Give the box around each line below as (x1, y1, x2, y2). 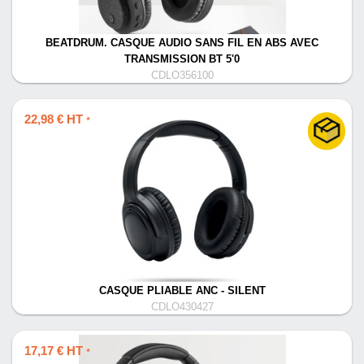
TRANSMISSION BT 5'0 (124, 54, 240, 65)
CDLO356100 (150, 70, 214, 81)
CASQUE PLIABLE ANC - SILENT (98, 285, 266, 297)
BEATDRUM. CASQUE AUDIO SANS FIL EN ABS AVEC (45, 37, 318, 49)
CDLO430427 (150, 301, 214, 313)
